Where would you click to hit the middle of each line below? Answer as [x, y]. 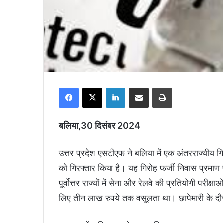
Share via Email [158, 87]
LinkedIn [140, 87]
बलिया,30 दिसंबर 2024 [100, 126]
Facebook [95, 87]
